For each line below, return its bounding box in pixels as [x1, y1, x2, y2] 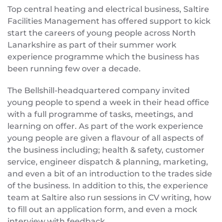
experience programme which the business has [7, 52, 199, 61]
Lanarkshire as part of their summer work [7, 40, 176, 50]
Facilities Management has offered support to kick [7, 16, 211, 26]
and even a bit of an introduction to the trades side [7, 168, 212, 178]
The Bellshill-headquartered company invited [7, 85, 190, 95]
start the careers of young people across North [7, 28, 196, 38]
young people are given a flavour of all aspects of [7, 133, 204, 143]
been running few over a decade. [7, 63, 141, 73]
